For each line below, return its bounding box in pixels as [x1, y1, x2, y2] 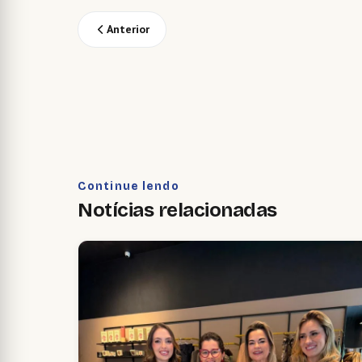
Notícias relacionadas [78, 199, 277, 222]
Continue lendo [78, 179, 179, 194]
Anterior [107, 22, 149, 37]
